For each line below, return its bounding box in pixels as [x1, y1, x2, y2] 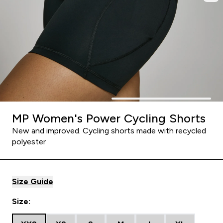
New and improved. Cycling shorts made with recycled [12, 126, 206, 135]
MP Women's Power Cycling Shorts [12, 111, 206, 125]
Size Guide [12, 177, 53, 186]
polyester [12, 137, 46, 146]
